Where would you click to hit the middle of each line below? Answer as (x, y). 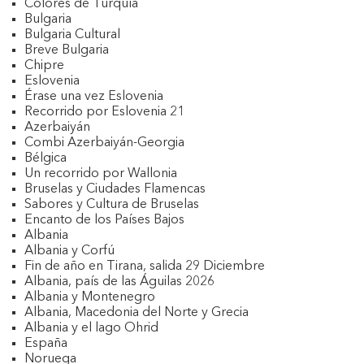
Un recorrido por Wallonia (101, 174)
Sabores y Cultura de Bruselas (112, 205)
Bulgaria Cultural (72, 35)
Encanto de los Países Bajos (104, 220)
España (46, 344)
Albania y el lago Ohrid (91, 328)
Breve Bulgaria (67, 50)
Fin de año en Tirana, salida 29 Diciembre (145, 266)
